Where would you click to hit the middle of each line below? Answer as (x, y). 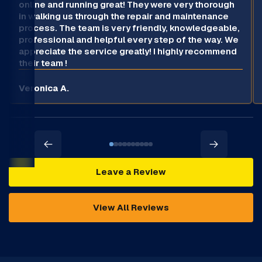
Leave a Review (131, 172)
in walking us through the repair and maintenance (123, 16)
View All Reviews (131, 208)
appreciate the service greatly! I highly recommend (127, 51)
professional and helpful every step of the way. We (128, 39)
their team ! (43, 63)
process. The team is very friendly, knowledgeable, (129, 28)
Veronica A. (44, 88)
